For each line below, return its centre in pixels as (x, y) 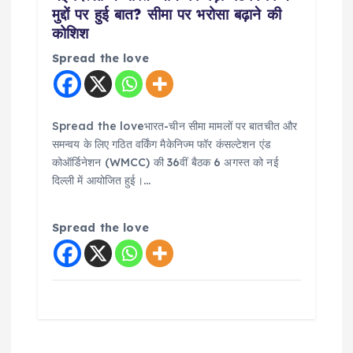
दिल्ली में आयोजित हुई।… (101, 180)
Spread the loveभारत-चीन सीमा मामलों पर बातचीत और (175, 126)
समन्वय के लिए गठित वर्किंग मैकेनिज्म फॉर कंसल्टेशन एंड (161, 144)
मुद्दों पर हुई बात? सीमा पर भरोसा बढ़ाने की (166, 14)
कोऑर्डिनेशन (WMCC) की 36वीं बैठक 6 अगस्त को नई (165, 162)
